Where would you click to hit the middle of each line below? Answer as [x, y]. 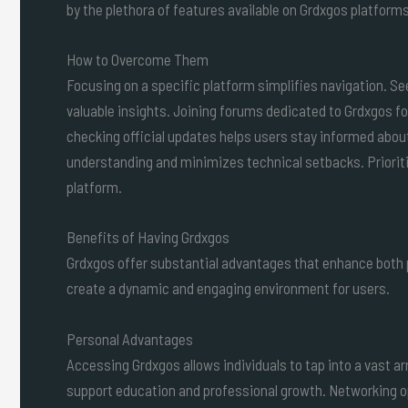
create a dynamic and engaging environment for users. [228, 288]
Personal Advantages [130, 338]
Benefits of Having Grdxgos [148, 237]
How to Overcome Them [138, 60]
